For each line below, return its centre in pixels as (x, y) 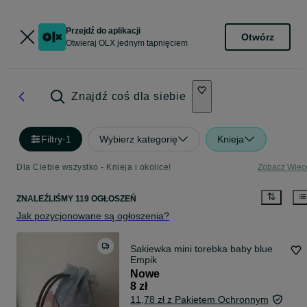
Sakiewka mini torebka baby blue (201, 249)
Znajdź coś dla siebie (129, 96)
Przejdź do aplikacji (103, 31)
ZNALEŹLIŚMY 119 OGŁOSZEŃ (76, 199)
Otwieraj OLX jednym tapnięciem (127, 43)
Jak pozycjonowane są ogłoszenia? (93, 216)
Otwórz (258, 37)
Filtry (52, 139)
